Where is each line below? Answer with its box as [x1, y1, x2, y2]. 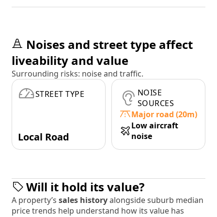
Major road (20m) [131, 109, 197, 120]
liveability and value [12, 52, 128, 69]
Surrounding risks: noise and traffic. [12, 68, 143, 79]
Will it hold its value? [26, 179, 144, 195]
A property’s [12, 195, 59, 206]
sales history [59, 195, 109, 206]
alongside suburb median [109, 195, 203, 206]
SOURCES [138, 98, 174, 109]
